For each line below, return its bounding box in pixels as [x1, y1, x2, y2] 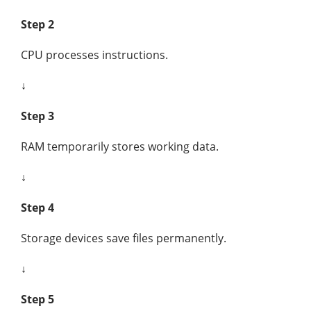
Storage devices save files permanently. [21, 230, 226, 246]
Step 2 [21, 17, 54, 32]
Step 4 [21, 200, 54, 215]
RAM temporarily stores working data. [21, 139, 219, 154]
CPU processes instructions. [21, 47, 168, 62]
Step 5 [21, 292, 54, 307]
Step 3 [21, 108, 54, 124]
